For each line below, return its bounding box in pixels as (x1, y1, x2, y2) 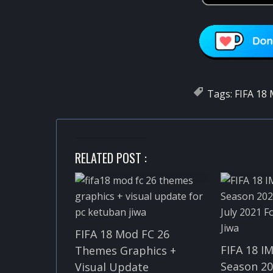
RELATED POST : (75, 148, 147, 167)
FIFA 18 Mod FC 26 (75, 226, 169, 241)
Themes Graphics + (75, 243, 176, 258)
